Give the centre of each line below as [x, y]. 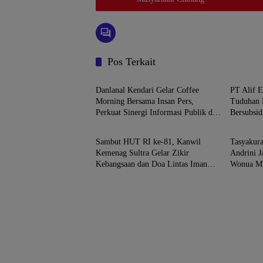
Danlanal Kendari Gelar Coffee [147, 90]
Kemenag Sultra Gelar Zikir [142, 153]
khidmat [244, 176]
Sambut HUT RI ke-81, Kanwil [148, 142]
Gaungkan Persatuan [129, 176]
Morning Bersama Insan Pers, [145, 102]
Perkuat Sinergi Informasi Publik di [155, 113]
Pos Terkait [131, 62]
